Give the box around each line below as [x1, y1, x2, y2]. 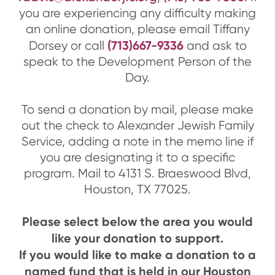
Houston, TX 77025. [84, 182, 191, 196]
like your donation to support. [52, 230, 223, 246]
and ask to [183, 38, 247, 53]
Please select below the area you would [22, 214, 253, 229]
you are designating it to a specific [40, 150, 235, 165]
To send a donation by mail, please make [21, 102, 254, 117]
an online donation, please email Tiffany [25, 21, 250, 36]
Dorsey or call [28, 38, 107, 53]
